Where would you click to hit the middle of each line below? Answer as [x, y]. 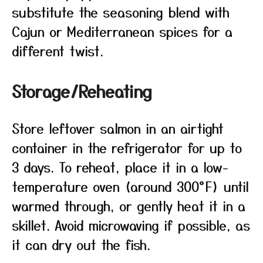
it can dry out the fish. [81, 244]
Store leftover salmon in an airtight [118, 128]
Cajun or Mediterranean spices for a [122, 31]
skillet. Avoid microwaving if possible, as [131, 225]
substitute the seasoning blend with [121, 12]
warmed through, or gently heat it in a [129, 205]
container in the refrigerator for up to [127, 147]
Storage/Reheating [82, 91]
